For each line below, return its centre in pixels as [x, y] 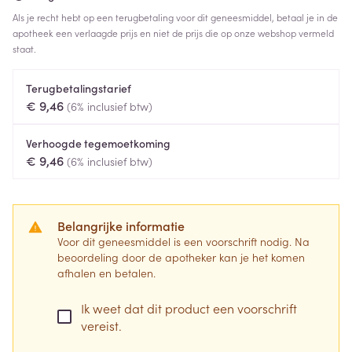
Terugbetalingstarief [79, 88]
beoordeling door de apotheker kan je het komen [181, 257]
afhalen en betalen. [106, 273]
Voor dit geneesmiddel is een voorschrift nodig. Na [183, 241]
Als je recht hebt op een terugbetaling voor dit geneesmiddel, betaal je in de [175, 17]
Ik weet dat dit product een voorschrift [189, 308]
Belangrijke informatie [121, 225]
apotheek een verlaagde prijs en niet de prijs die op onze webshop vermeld [173, 33]
